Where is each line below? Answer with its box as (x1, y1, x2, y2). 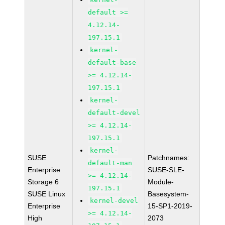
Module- (148, 178, 174, 186)
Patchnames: (148, 154, 190, 162)
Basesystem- (148, 190, 189, 198)
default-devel (88, 109, 141, 117)
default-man (88, 159, 133, 167)
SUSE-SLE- (148, 166, 185, 174)
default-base (88, 59, 137, 66)
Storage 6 (28, 178, 59, 186)
